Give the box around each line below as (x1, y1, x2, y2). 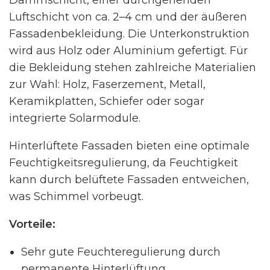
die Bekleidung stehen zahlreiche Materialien (9, 60, 256, 74)
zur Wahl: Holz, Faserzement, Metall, (9, 77, 206, 91)
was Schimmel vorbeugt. (9, 189, 143, 203)
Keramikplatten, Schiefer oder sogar (9, 94, 204, 108)
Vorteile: (9, 217, 55, 231)
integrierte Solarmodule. (9, 111, 140, 125)
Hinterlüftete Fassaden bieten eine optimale (9, 139, 250, 152)
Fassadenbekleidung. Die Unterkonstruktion (9, 27, 250, 40)
